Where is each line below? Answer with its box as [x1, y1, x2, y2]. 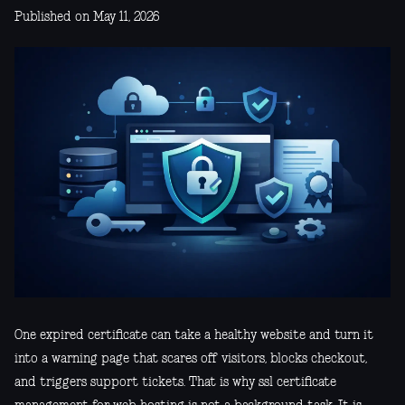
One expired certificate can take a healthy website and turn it [14, 329, 373, 343]
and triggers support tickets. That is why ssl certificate [14, 376, 336, 390]
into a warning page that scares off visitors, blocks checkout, [14, 353, 367, 366]
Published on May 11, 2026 [14, 11, 159, 24]
